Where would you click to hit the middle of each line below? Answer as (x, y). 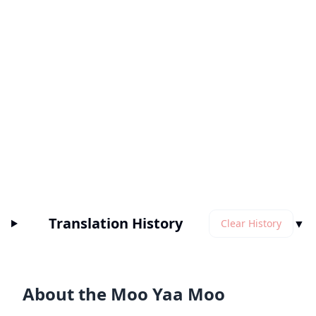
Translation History (116, 223)
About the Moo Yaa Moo (124, 294)
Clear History (251, 223)
